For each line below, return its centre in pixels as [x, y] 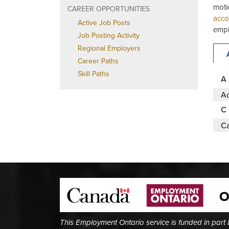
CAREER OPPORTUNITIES [109, 9]
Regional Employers [109, 48]
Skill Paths [94, 74]
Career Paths [98, 61]
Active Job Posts [104, 22]
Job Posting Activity [109, 35]
